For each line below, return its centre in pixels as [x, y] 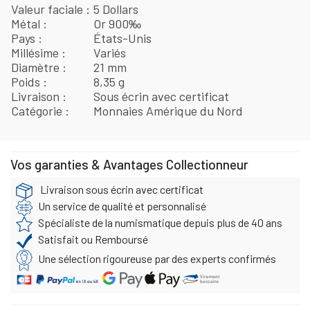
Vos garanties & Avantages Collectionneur [129, 164]
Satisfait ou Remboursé [93, 239]
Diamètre [37, 67]
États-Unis [123, 38]
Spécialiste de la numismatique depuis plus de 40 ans [160, 222]
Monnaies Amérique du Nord [168, 110]
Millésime [36, 52]
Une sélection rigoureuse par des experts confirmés [157, 258]
